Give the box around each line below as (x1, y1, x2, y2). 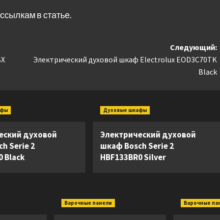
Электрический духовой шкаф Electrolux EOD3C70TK (33, 55, 217, 65)
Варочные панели (64, 199, 112, 207)
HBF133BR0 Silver (100, 152, 166, 163)
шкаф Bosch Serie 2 (100, 140, 174, 152)
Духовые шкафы (103, 107, 147, 114)
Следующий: (169, 42, 217, 53)
